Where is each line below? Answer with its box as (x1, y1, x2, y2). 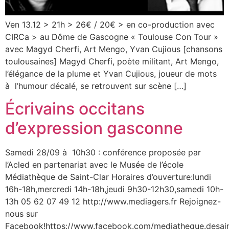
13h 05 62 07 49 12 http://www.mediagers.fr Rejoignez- (5, 196, 221, 207)
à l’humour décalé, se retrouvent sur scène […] (5, 81, 187, 91)
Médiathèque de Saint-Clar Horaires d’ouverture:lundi (5, 172, 211, 182)
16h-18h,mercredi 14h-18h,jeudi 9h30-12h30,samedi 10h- (5, 184, 223, 195)
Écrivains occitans (5, 99, 145, 119)
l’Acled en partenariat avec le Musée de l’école (5, 159, 184, 170)
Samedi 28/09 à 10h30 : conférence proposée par (5, 147, 201, 158)
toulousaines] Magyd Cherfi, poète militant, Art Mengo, (5, 56, 219, 67)
